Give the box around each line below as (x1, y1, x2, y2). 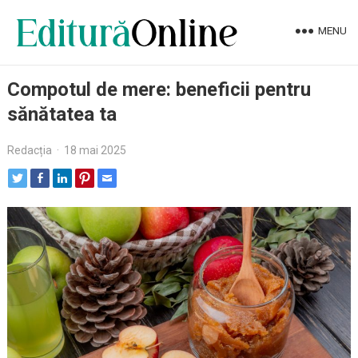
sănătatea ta (6, 103, 117, 125)
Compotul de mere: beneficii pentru (6, 78, 311, 101)
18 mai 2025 (63, 144, 126, 157)
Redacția (6, 144, 52, 157)
